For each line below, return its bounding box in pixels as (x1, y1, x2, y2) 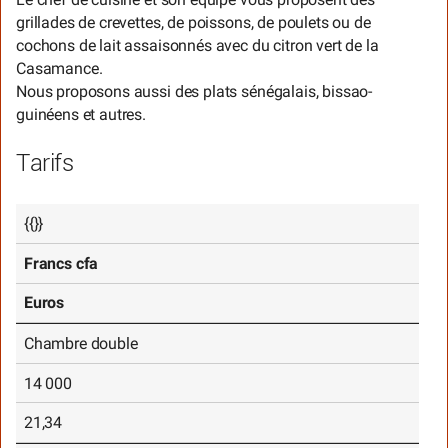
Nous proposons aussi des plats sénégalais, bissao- (16, 81, 373, 101)
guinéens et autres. (16, 104, 147, 124)
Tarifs (16, 152, 74, 177)
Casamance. (16, 58, 103, 78)
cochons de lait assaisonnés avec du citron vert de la (16, 35, 379, 55)
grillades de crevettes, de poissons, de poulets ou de (16, 12, 371, 32)
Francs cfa (23, 253, 99, 273)
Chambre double (23, 333, 138, 353)
